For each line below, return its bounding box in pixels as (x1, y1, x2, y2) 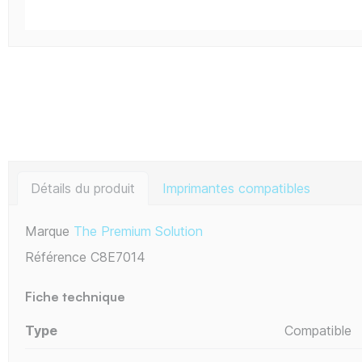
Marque (25, 222, 69, 239)
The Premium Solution (74, 222, 203, 239)
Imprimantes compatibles (162, 179, 310, 196)
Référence (25, 248, 86, 265)
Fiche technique (25, 288, 125, 305)
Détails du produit (31, 179, 135, 196)
